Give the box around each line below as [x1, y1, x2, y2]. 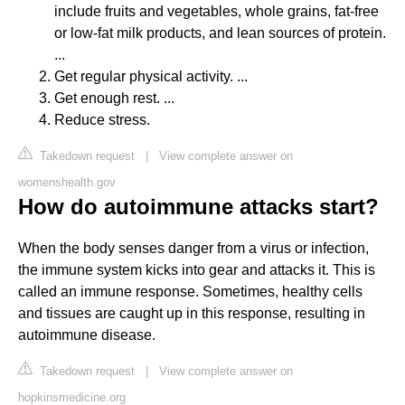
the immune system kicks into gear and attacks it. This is [18, 261, 375, 278]
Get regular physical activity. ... [54, 68, 248, 84]
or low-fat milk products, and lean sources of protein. [54, 24, 386, 41]
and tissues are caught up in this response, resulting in [18, 305, 365, 321]
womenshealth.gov [18, 174, 116, 189]
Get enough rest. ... [54, 89, 174, 106]
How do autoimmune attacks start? [18, 193, 379, 219]
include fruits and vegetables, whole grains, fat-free [54, 3, 379, 19]
